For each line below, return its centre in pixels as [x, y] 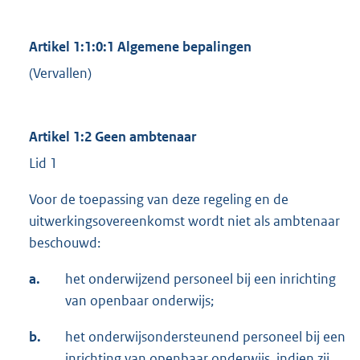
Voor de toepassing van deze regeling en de [159, 200]
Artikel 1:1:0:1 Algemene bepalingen [140, 47]
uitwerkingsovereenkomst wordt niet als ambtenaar [184, 221]
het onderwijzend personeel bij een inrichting [200, 279]
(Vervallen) [60, 74]
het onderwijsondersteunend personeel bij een [205, 337]
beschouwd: [65, 243]
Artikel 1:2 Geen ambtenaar [112, 137]
